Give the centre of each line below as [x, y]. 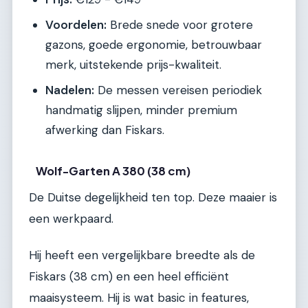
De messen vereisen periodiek [178, 90]
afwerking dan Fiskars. [105, 130]
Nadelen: [70, 90]
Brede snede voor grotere [180, 25]
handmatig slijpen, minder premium [141, 110]
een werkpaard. [71, 218]
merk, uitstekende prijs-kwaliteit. [133, 65]
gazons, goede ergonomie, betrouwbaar [154, 45]
